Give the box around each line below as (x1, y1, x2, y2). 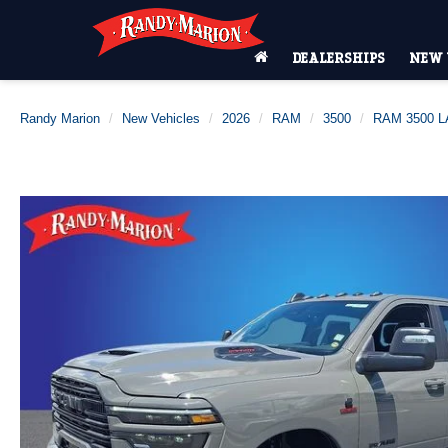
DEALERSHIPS (292, 49, 385, 66)
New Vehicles (122, 111, 200, 126)
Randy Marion (20, 111, 100, 126)
